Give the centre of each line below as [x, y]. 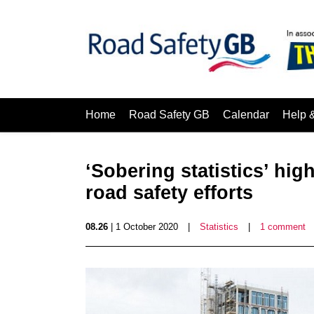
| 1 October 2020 [143, 227]
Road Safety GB [169, 115]
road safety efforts [169, 193]
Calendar [246, 115]
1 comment [283, 227]
